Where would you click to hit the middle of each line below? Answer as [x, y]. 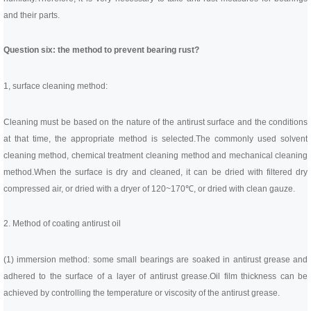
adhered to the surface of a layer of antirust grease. [107, 276]
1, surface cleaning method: [55, 86]
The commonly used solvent [252, 139]
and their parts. [31, 15]
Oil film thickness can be [259, 276]
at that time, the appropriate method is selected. [100, 139]
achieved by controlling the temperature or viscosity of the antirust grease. [141, 293]
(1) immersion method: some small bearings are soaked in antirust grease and [155, 260]
